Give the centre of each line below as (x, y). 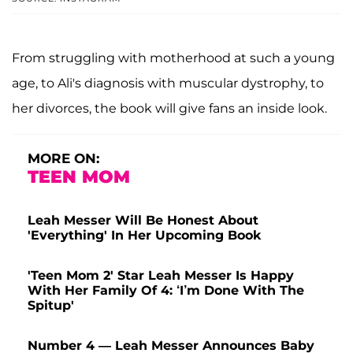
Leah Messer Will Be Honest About (143, 220)
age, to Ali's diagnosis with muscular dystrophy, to (168, 83)
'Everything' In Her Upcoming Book (144, 235)
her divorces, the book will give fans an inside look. (169, 108)
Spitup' (51, 305)
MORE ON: (63, 158)
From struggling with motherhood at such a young (173, 58)
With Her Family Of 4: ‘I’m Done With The (166, 290)
